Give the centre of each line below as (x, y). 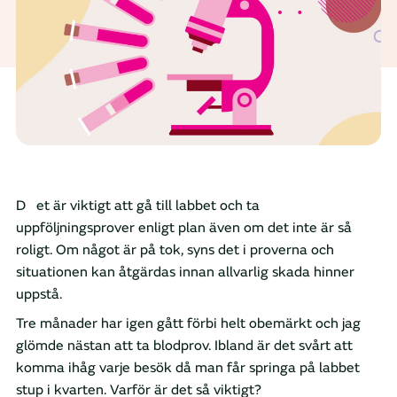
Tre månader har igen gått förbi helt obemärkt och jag (188, 324)
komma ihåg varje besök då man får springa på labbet (188, 368)
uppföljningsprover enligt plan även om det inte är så (184, 228)
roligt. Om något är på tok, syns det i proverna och (175, 250)
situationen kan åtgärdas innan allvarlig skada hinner (185, 272)
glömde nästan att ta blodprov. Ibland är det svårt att (184, 346)
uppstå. (39, 295)
